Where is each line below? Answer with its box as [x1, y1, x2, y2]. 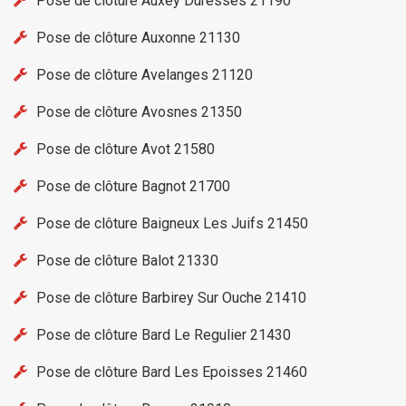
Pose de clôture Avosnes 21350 [36, 103, 242, 121]
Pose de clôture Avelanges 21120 [36, 66, 253, 84]
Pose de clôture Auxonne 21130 [36, 29, 240, 47]
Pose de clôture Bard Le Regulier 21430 [36, 326, 291, 344]
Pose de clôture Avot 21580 [36, 140, 215, 159]
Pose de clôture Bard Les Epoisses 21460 [36, 363, 307, 382]
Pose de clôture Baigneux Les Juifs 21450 [36, 215, 308, 233]
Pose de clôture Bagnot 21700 [36, 178, 230, 196]
